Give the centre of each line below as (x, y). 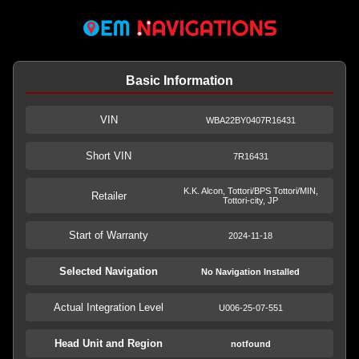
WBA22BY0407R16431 (250, 120)
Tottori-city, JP (250, 200)
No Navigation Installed (250, 271)
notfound (250, 343)
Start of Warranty (109, 235)
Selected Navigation (109, 271)
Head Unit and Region (109, 343)
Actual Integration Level (109, 307)
